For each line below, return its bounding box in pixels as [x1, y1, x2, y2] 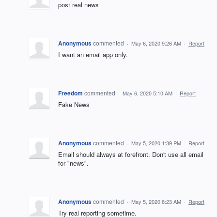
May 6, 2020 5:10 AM [123, 89, 172, 97]
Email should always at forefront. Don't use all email [58, 150, 203, 159]
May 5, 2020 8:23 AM [131, 198, 181, 205]
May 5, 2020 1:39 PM [131, 139, 181, 147]
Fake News [58, 100, 90, 109]
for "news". [58, 158, 89, 168]
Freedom [58, 89, 83, 97]
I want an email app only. [58, 50, 128, 59]
